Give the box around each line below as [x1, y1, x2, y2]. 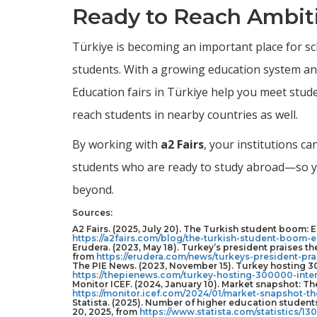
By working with [72, 136, 161, 152]
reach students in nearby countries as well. [72, 106, 298, 122]
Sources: [72, 207, 113, 218]
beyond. [72, 181, 114, 197]
